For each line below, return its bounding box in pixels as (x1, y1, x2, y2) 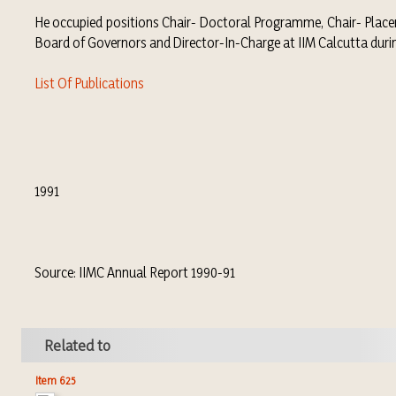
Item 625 (34, 373, 76, 387)
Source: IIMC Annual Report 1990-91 (20, 263, 235, 281)
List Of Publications (34, 74, 144, 92)
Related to (43, 336, 110, 354)
